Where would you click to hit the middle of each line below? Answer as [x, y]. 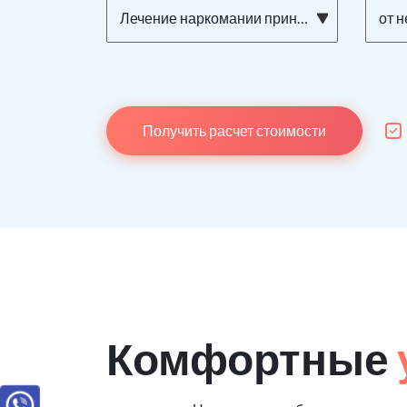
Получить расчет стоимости [234, 131]
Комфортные [252, 359]
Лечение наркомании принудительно [208, 18]
